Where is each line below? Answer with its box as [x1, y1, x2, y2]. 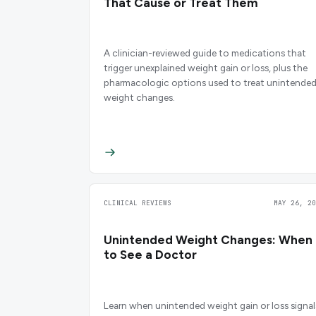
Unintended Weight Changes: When [103, 232, 312, 247]
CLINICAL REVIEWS [103, 197, 171, 207]
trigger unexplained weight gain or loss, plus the [103, 62, 308, 74]
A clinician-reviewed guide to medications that [103, 47, 306, 59]
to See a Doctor [103, 247, 197, 262]
